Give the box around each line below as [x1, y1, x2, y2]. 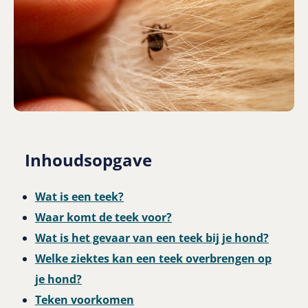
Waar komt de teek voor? [35, 210, 172, 225]
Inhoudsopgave [25, 148, 152, 172]
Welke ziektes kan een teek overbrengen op [35, 251, 272, 267]
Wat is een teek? [35, 189, 124, 205]
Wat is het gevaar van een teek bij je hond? [35, 230, 269, 246]
